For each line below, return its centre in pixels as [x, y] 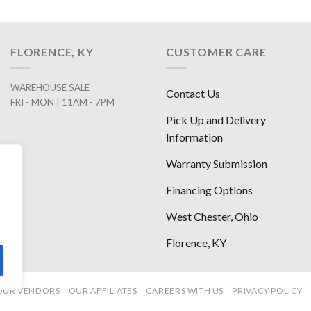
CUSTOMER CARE [216, 51]
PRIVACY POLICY [268, 291]
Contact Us [193, 94]
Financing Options [209, 190]
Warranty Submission [217, 164]
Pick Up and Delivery [216, 120]
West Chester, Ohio [212, 217]
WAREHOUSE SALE [50, 88]
